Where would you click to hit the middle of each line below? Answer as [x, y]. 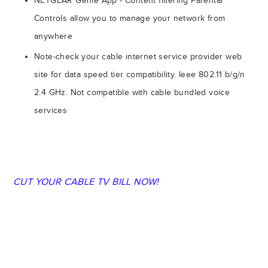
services [51, 111]
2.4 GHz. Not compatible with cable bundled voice [132, 93]
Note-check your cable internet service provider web [138, 57]
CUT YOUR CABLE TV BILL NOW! [86, 181]
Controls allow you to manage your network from [130, 19]
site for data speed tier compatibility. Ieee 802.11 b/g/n [140, 75]
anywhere [54, 36]
